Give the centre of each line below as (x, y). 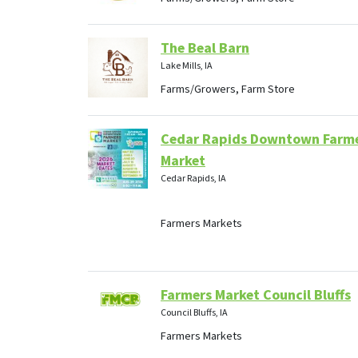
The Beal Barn (205, 48)
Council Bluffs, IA (194, 312)
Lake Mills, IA (187, 66)
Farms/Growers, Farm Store (228, 89)
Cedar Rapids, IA (193, 178)
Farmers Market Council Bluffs (256, 295)
